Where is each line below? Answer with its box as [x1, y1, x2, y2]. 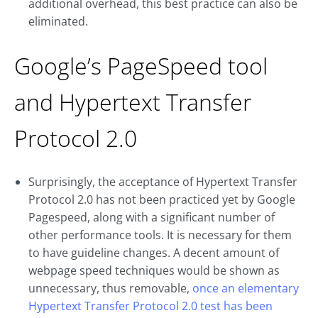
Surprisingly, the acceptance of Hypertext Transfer [28, 174, 297, 190]
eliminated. [28, 13, 88, 29]
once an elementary [192, 280, 299, 296]
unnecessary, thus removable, [28, 280, 192, 296]
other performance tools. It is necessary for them [28, 227, 292, 243]
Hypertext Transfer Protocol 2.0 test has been [28, 298, 273, 314]
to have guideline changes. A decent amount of [28, 245, 279, 261]
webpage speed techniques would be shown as [28, 263, 280, 278]
